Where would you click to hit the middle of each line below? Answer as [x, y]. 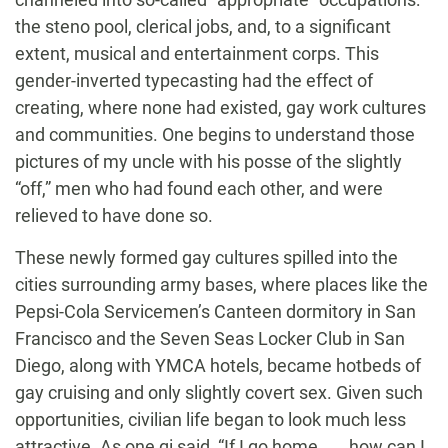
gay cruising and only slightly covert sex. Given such [219, 393]
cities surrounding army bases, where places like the [221, 285]
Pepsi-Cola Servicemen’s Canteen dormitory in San [215, 312]
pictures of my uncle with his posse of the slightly [208, 162]
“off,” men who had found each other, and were [199, 189]
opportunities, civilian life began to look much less [210, 420]
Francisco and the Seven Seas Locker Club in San [210, 339]
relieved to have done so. [114, 216]
